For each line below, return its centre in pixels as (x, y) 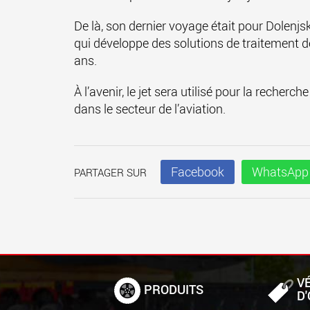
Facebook (198, 172)
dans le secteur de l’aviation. (150, 109)
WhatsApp (280, 172)
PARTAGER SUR (110, 172)
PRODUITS (173, 289)
